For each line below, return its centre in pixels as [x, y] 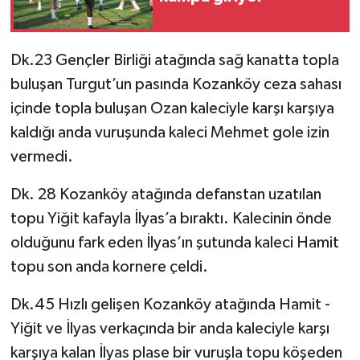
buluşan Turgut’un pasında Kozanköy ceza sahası [176, 85]
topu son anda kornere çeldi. [109, 267]
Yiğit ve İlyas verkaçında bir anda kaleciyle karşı [170, 329]
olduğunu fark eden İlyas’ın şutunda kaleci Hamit [174, 243]
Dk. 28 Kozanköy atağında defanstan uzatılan [166, 195]
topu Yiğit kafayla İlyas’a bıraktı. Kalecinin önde [171, 219]
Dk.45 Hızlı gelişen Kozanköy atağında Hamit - [170, 305]
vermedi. [41, 157]
